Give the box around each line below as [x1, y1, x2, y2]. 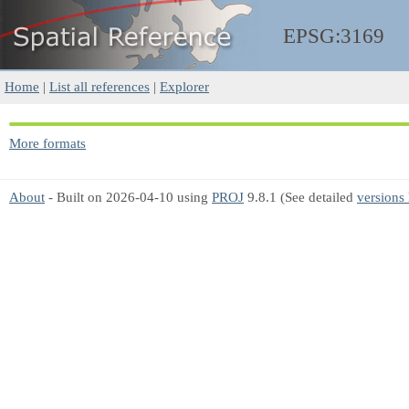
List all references [49, 79, 150, 94]
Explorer [160, 79, 209, 94]
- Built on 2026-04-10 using [45, 189, 212, 204]
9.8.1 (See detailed [244, 189, 357, 204]
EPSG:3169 [283, 25, 384, 47]
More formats [9, 135, 86, 151]
